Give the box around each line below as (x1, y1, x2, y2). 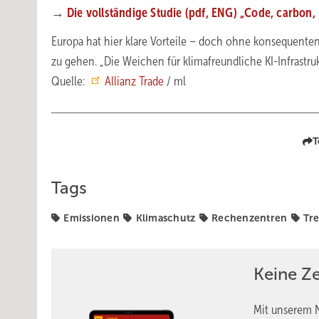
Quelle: (51, 74, 88, 88)
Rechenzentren (211, 212, 288, 224)
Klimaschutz (135, 212, 196, 224)
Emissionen (63, 212, 120, 224)
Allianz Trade (105, 74, 164, 88)
